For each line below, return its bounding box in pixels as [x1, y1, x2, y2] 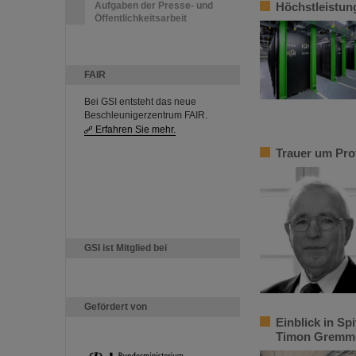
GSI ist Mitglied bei [84, 242, 167, 253]
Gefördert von [84, 301, 147, 312]
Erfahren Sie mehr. [95, 124, 176, 135]
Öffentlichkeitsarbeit [95, 13, 187, 24]
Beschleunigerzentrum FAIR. [84, 110, 207, 121]
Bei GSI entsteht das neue [84, 96, 196, 107]
